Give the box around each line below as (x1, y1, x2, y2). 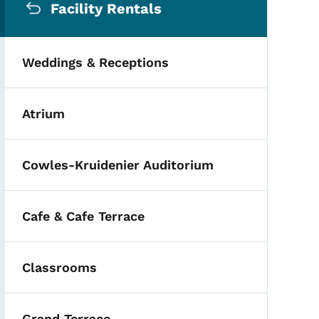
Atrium (22, 105, 66, 121)
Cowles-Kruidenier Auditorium (22, 157, 214, 172)
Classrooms (22, 259, 98, 275)
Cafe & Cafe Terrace (22, 208, 145, 224)
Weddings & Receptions (22, 54, 169, 70)
